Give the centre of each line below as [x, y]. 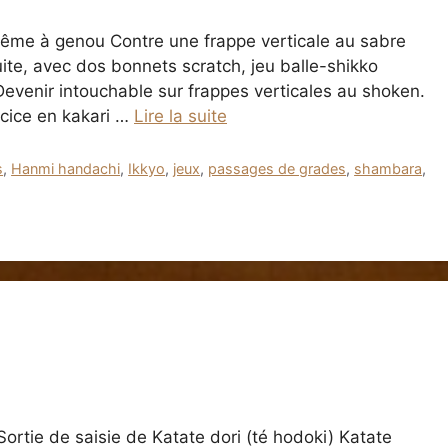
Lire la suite [180, 116]
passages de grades [277, 168]
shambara [388, 168]
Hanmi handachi [66, 168]
